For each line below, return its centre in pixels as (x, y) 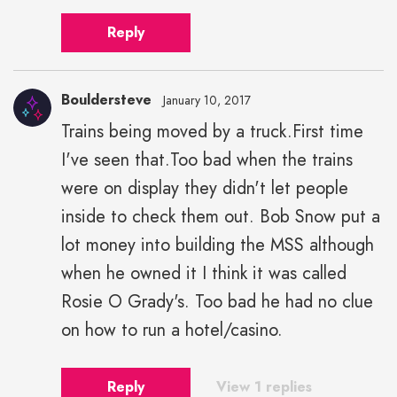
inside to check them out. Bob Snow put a (221, 216)
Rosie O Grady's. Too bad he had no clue (217, 301)
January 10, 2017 (207, 100)
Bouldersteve (106, 99)
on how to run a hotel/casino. (172, 330)
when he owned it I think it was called (204, 273)
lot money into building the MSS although (218, 245)
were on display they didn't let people (205, 188)
